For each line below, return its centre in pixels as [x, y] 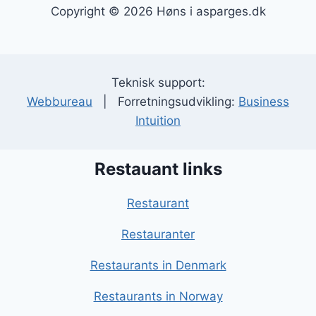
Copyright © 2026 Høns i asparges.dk [158, 12]
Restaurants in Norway [158, 297]
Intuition [158, 121]
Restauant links [158, 169]
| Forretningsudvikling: [165, 102]
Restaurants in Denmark [158, 266]
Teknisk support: [158, 83]
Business [264, 102]
